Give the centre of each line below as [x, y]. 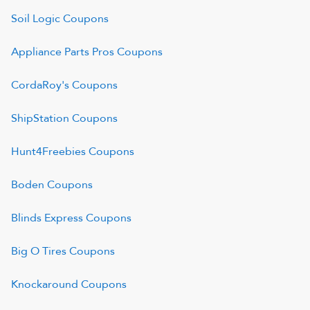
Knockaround [45, 284]
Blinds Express [47, 218]
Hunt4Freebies [48, 152]
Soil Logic [36, 19]
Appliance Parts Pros [63, 52]
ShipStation [40, 118]
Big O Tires [39, 251]
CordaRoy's [40, 85]
